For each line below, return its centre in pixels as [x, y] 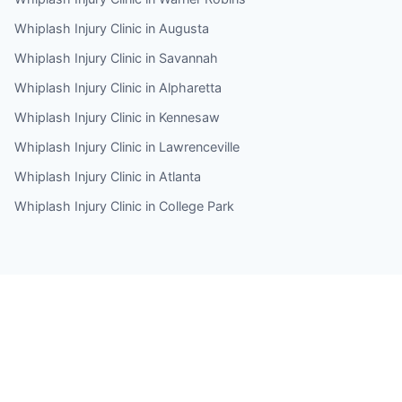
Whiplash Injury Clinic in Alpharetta [118, 87]
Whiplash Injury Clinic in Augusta [112, 28]
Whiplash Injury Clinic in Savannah [116, 57]
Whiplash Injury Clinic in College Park [124, 205]
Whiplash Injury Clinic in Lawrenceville [127, 146]
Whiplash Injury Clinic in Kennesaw [117, 117]
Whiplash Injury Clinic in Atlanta [108, 176]
